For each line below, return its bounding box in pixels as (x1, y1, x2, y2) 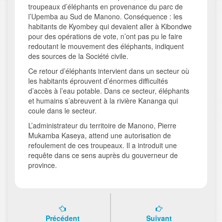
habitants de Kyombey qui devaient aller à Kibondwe (28, 21, 192, 32)
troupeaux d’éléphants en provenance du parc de (28, 1, 183, 12)
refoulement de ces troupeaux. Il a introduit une (28, 140, 177, 151)
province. (28, 160, 57, 170)
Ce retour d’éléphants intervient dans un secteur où (28, 66, 190, 76)
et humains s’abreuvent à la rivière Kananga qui (28, 96, 178, 106)
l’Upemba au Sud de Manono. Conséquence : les (28, 11, 183, 22)
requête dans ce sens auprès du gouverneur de (28, 150, 178, 161)
